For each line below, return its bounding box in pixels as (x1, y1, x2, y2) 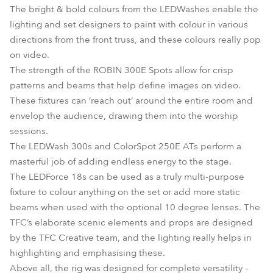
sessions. (10, 125, 48, 137)
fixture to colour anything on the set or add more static (10, 186, 240, 198)
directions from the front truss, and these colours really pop (10, 34, 261, 46)
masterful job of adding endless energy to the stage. (10, 155, 232, 168)
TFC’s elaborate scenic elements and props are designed (10, 216, 253, 229)
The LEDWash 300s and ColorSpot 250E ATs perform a (10, 140, 241, 152)
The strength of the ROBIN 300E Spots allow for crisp (10, 64, 233, 76)
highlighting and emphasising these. (10, 247, 165, 259)
